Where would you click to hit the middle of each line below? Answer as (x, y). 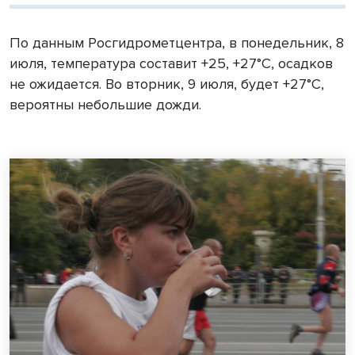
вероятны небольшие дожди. (105, 104)
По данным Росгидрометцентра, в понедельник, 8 (177, 42)
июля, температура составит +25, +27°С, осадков (171, 63)
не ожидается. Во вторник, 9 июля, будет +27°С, (167, 84)
